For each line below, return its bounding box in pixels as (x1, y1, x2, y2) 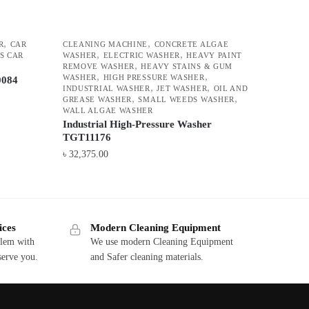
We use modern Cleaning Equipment (90, 237, 233, 248)
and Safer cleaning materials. (90, 252, 203, 263)
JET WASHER (157, 84, 208, 93)
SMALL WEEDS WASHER (138, 95, 235, 104)
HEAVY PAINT (186, 51, 243, 60)
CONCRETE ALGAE (154, 40, 229, 49)
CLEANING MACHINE (62, 40, 148, 49)
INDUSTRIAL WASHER (62, 84, 150, 93)
